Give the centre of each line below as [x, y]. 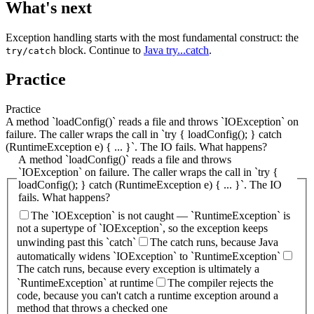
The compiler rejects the [220, 282]
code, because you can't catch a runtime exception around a [148, 295]
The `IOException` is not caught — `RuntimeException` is [161, 215]
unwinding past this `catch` [76, 242]
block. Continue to [100, 50]
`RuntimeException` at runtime [85, 282]
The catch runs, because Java [214, 242]
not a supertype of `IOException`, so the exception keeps [142, 228]
